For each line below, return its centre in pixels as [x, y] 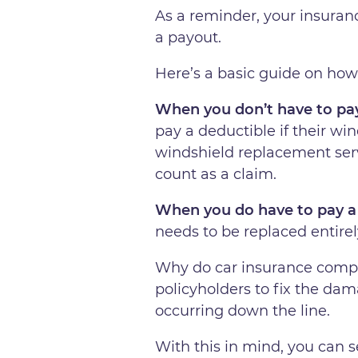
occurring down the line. [243, 310]
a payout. [189, 37]
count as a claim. [216, 174]
